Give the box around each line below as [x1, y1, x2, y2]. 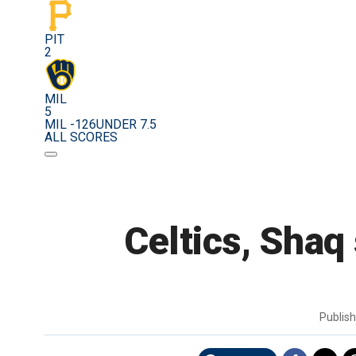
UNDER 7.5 [96, 117, 157, 133]
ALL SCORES [44, 130, 118, 145]
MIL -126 [44, 117, 96, 133]
